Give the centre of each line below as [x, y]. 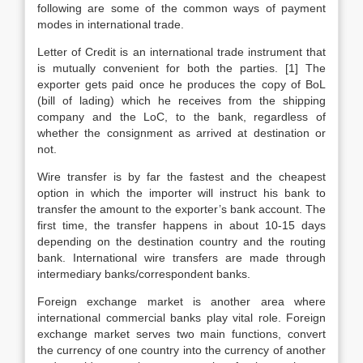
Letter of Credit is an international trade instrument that [181, 52]
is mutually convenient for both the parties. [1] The [181, 68]
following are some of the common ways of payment [181, 8]
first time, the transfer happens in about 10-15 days [181, 225]
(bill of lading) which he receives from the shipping [181, 100]
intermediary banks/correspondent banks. [144, 274]
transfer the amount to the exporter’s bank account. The [181, 209]
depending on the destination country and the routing [181, 241]
